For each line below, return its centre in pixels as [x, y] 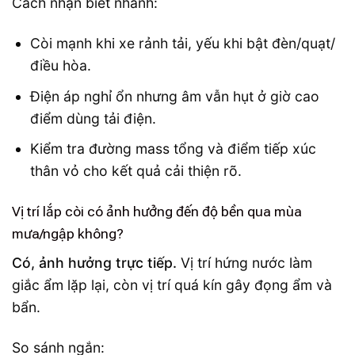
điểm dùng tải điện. [93, 118]
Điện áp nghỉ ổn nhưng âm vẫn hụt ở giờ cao [174, 96]
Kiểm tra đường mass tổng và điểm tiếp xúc [173, 149]
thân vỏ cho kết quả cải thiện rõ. [136, 171]
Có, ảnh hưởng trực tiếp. [94, 263]
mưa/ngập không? [68, 234]
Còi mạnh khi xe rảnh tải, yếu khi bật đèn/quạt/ [182, 44]
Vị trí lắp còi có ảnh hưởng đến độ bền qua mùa [157, 212]
